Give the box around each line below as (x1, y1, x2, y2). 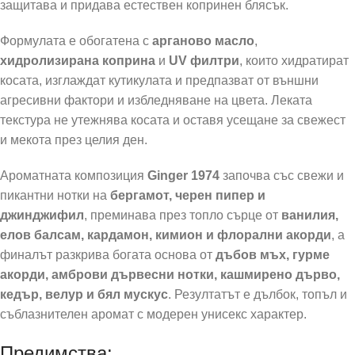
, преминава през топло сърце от (84, 208, 281, 222)
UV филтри (169, 53, 239, 67)
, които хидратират (239, 53, 349, 67)
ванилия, (281, 208, 338, 222)
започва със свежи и (219, 168, 344, 182)
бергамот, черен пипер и (110, 188, 265, 202)
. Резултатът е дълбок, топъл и (168, 287, 347, 301)
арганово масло (152, 33, 254, 48)
